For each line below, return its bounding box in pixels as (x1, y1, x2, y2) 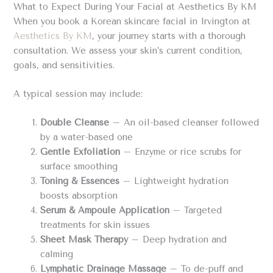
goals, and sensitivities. (13, 60, 115, 71)
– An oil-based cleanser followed (109, 118, 260, 129)
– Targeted (169, 205, 222, 216)
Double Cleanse (40, 118, 110, 129)
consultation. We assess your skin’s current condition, (13, 45, 243, 56)
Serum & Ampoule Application (40, 205, 170, 216)
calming (40, 249, 74, 260)
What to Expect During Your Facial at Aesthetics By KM (13, 1, 257, 12)
